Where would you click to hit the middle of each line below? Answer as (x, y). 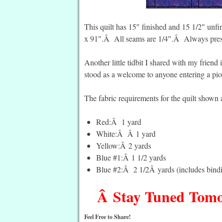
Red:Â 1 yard (119, 121)
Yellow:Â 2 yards (124, 145)
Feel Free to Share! (108, 217)
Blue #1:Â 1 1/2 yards (131, 157)
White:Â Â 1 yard (126, 133)
